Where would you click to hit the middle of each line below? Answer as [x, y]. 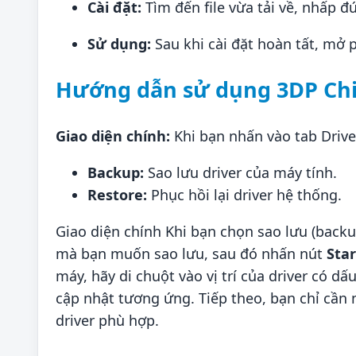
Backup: [116, 172]
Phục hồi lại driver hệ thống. [244, 194]
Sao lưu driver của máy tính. [240, 172]
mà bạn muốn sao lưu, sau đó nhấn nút [191, 253]
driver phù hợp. [107, 320]
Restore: [117, 194]
